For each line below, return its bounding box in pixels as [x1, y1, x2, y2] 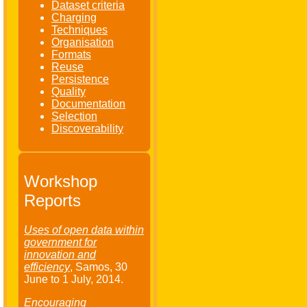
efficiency [24, 261, 70, 273]
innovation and [24, 249, 96, 261]
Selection [51, 110, 97, 123]
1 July [62, 273, 90, 286]
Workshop [24, 172, 97, 191]
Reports [24, 191, 81, 210]
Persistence [51, 73, 109, 86]
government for [24, 236, 97, 249]
